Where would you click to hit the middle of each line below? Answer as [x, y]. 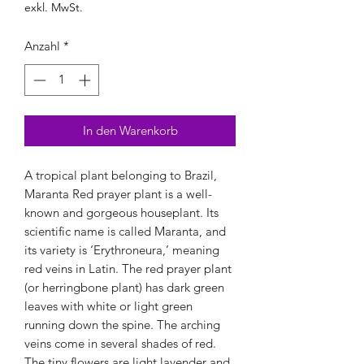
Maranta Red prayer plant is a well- [118, 193]
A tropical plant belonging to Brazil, [121, 175]
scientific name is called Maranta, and [125, 231]
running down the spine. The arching [122, 324]
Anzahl [42, 46]
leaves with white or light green [108, 305]
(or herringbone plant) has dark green [124, 287]
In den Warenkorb [130, 130]
